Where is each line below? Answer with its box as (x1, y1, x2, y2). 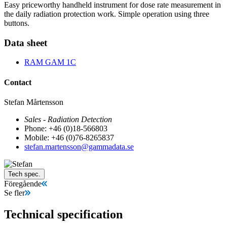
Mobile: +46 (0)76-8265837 (24, 133, 114, 142)
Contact (4, 78, 31, 87)
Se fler (4, 188, 25, 197)
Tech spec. (8, 170, 41, 178)
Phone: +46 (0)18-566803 (24, 124, 107, 133)
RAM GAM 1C (24, 58, 76, 67)
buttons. (4, 18, 29, 27)
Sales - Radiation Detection (24, 115, 112, 124)
